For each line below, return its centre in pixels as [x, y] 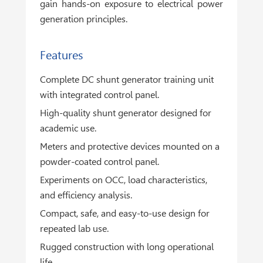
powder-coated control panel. [100, 161]
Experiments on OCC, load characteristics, [124, 180]
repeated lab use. [75, 228]
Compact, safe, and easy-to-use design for [125, 213]
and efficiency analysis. [86, 195]
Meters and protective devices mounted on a [130, 146]
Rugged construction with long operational [127, 247]
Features [62, 55]
